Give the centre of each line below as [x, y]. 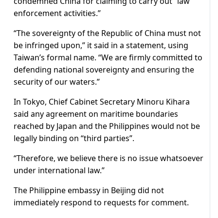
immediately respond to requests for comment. [101, 202]
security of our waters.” [57, 82]
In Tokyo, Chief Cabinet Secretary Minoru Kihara [102, 101]
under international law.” [59, 170]
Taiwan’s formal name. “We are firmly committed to [108, 57]
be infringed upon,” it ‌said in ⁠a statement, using [101, 45]
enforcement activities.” [57, 13]
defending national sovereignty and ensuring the [104, 69]
